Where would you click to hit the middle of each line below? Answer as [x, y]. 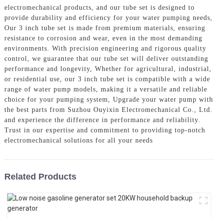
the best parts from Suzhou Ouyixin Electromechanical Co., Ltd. [108, 109]
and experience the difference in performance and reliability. [102, 120]
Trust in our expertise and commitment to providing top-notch [105, 130]
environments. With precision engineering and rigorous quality [105, 48]
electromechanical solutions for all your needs [78, 140]
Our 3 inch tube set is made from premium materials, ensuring [105, 28]
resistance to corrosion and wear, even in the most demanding [103, 38]
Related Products [40, 176]
